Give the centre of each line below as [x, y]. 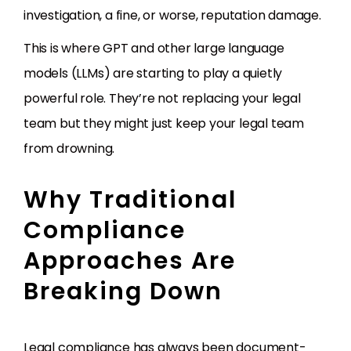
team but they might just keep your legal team [164, 124]
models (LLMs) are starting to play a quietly [153, 74]
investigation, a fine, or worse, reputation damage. [172, 16]
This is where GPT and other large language [154, 49]
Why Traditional [130, 200]
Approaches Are [130, 261]
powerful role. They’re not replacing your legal [162, 99]
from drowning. [69, 149]
